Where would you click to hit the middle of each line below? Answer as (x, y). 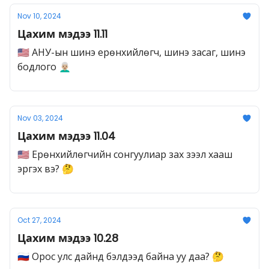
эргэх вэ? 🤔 (46, 169)
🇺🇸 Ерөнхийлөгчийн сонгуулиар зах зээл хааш (125, 154)
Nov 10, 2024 (39, 16)
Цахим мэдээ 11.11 (62, 34)
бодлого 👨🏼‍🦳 (44, 67)
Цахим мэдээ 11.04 (66, 136)
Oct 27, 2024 (39, 220)
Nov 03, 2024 (40, 118)
